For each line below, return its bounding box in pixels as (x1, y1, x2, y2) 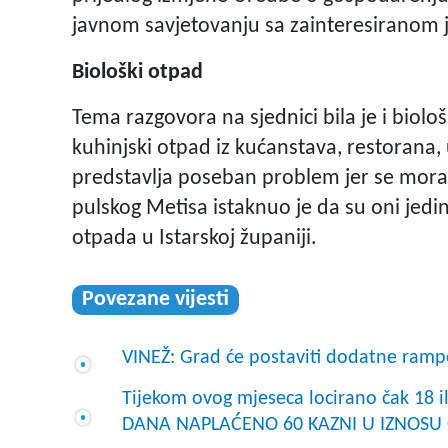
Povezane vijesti (82, 288, 229, 312)
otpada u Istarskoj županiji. (72, 227, 317, 251)
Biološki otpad (72, 61, 203, 85)
